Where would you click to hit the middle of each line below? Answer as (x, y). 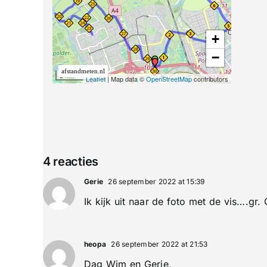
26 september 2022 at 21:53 (159, 244)
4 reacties (70, 162)
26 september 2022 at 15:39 (156, 182)
